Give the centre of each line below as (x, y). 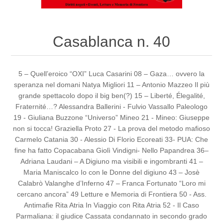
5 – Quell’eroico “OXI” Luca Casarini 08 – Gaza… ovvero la (111, 74)
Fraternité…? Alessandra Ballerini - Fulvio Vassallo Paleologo (111, 107)
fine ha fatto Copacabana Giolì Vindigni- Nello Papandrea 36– (111, 151)
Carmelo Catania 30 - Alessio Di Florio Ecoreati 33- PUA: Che (111, 140)
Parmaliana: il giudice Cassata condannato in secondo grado (111, 216)
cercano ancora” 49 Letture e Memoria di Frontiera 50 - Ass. (111, 194)
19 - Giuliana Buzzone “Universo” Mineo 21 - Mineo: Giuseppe (111, 118)
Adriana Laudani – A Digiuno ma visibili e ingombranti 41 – (111, 162)
